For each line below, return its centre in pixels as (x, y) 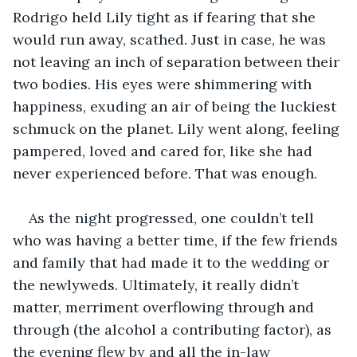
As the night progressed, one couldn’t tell (173, 218)
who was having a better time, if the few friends (177, 240)
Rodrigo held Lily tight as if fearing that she (166, 17)
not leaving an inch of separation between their (178, 61)
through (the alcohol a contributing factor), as (174, 329)
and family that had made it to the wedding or (173, 262)
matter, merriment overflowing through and (165, 307)
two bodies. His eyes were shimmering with (164, 84)
